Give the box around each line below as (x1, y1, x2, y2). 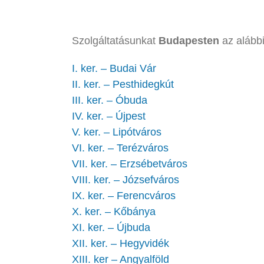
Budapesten (159, 34, 219, 47)
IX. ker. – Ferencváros (72, 189, 176, 202)
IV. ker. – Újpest (72, 110, 146, 122)
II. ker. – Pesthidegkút (72, 78, 174, 90)
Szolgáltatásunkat (72, 34, 159, 47)
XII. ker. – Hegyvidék (72, 237, 169, 249)
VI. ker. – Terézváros (72, 141, 169, 154)
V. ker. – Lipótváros (72, 126, 161, 138)
